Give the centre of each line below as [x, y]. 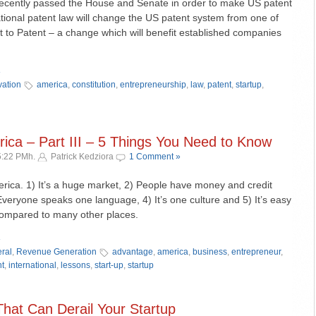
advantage [133, 252]
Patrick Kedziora [82, 157]
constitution [94, 85]
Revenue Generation [56, 252]
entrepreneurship [153, 85]
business [210, 252]
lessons [75, 265]
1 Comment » [155, 157]
